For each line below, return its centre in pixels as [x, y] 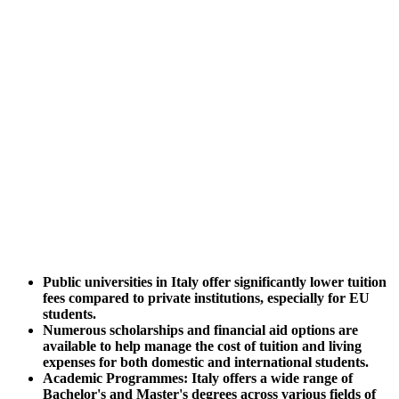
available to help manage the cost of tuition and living [202, 346]
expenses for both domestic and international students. [206, 362]
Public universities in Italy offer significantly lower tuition [215, 281]
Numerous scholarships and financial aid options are [200, 330]
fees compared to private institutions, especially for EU [206, 297]
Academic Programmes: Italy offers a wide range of [198, 378]
